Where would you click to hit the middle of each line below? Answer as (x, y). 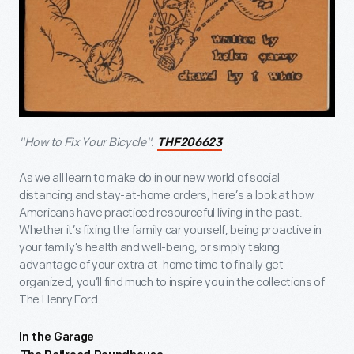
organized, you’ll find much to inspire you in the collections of (172, 282)
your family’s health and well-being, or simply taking (150, 247)
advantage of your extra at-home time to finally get (151, 265)
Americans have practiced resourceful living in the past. (161, 213)
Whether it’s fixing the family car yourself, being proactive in (171, 230)
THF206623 (190, 143)
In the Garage (57, 337)
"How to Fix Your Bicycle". (88, 142)
